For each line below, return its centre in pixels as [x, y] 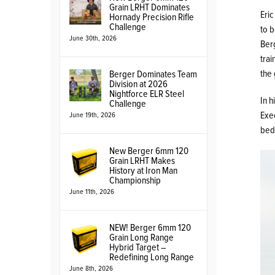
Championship [135, 180]
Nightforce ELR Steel [147, 94]
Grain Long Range [141, 238]
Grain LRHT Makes [142, 161]
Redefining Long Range [152, 257]
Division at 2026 [138, 84]
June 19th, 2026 [92, 115]
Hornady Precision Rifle [152, 17]
